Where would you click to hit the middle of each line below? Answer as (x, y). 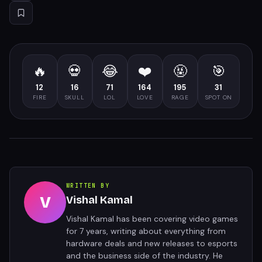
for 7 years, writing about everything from (146, 231)
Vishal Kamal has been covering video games (152, 219)
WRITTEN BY (88, 186)
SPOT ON (219, 98)
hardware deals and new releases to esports (152, 244)
